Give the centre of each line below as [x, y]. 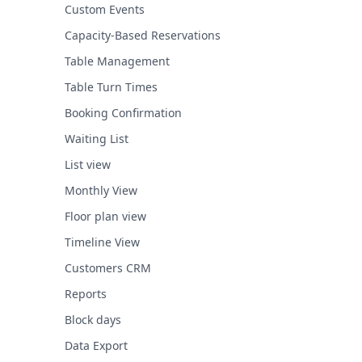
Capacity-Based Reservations [143, 36]
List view [88, 165]
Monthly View [101, 191]
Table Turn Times [111, 87]
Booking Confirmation [123, 113]
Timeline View [102, 242]
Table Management [117, 61]
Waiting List [97, 139]
